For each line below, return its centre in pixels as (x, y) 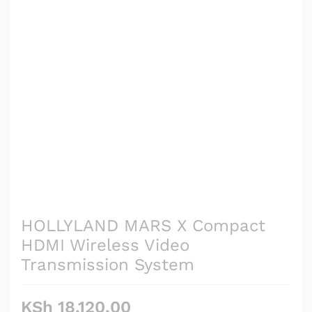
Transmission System (108, 264)
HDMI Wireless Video (105, 245)
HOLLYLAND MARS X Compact (143, 225)
